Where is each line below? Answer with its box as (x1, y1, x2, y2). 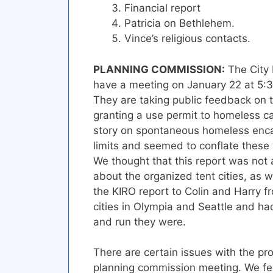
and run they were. (93, 215, 186, 228)
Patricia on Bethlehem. (124, 17, 235, 30)
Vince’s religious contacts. (124, 32, 250, 45)
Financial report (124, 2, 200, 15)
